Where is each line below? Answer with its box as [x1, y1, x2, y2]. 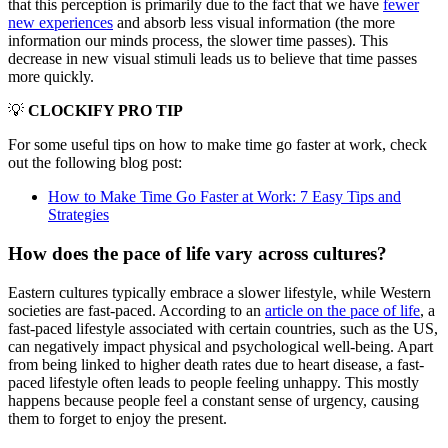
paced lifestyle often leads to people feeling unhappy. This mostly [8, 373, 419, 391]
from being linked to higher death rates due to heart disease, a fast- [8, 355, 424, 373]
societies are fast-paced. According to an [8, 301, 265, 319]
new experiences [8, 14, 113, 32]
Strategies [48, 206, 109, 224]
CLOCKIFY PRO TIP [28, 102, 183, 120]
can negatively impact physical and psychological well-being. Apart [8, 337, 433, 355]
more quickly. [8, 68, 98, 86]
